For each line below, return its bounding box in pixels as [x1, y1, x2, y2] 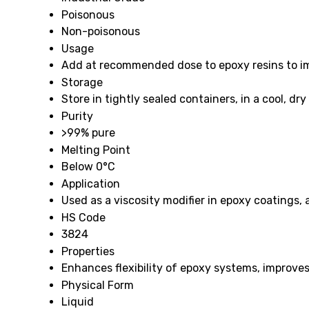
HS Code [61, 211, 106, 224]
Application [61, 177, 120, 190]
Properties [61, 245, 114, 258]
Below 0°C [61, 160, 115, 173]
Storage [61, 76, 103, 89]
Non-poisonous [61, 25, 140, 38]
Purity [61, 110, 93, 123]
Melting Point [61, 143, 130, 157]
